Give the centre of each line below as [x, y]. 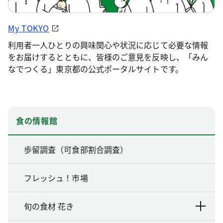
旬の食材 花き [49, 206]
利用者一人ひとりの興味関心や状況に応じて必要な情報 [108, 45]
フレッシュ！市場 [56, 177]
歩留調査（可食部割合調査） [76, 149]
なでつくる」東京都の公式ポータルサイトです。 [96, 68]
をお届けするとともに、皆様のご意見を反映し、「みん [108, 56]
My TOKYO [29, 28]
